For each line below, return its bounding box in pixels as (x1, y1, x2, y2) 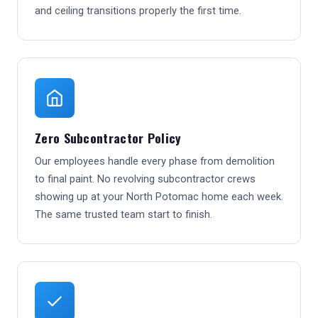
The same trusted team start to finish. (35, 208, 212, 221)
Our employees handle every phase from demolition (35, 155, 275, 168)
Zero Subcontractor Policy (35, 128, 182, 147)
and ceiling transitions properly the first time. (35, 4, 241, 17)
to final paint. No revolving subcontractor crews (35, 172, 256, 185)
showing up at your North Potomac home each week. (35, 190, 283, 203)
